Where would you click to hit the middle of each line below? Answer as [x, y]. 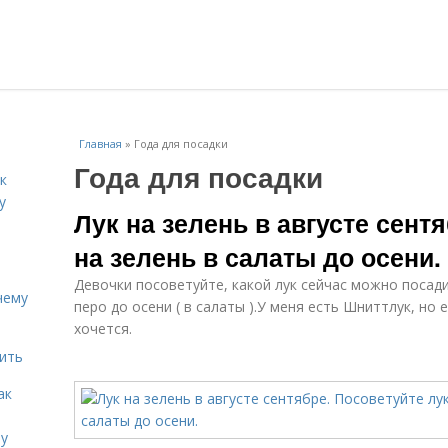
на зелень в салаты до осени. [257, 257]
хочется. [103, 328]
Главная [100, 143]
